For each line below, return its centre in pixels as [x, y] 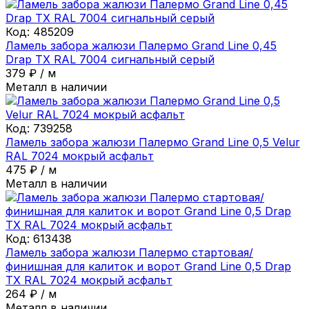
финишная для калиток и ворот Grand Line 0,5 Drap [148, 266]
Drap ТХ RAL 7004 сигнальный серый [110, 59]
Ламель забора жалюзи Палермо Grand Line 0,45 [141, 45]
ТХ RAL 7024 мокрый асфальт [89, 280]
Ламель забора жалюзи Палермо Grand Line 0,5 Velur [153, 142]
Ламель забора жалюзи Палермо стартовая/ [129, 252]
